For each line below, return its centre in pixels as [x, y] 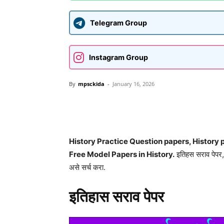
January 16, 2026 [133, 84]
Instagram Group [118, 57]
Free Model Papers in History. [122, 154]
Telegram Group [118, 23]
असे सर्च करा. [87, 167]
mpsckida [91, 84]
